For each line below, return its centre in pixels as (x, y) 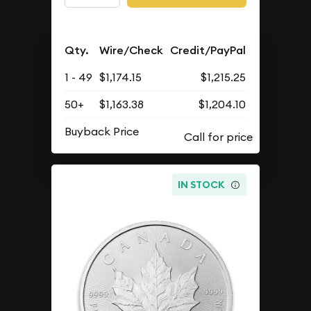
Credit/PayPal (208, 50)
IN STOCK (202, 184)
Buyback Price (102, 131)
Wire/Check (132, 50)
